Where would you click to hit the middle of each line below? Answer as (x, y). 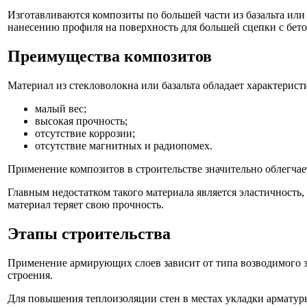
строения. (30, 275)
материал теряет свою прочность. (86, 205)
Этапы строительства (89, 234)
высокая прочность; (81, 121)
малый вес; (61, 109)
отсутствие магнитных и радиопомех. (124, 146)
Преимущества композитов (110, 57)
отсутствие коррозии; (85, 134)
